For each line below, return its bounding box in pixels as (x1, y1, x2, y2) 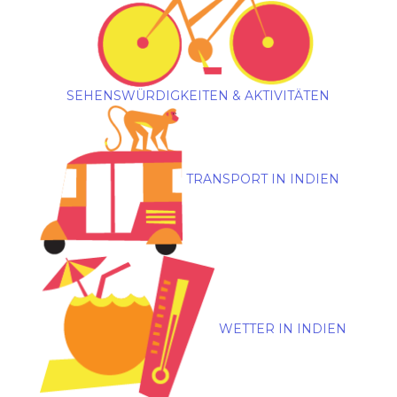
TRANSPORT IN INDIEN (185, 170, 339, 187)
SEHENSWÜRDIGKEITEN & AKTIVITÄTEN (66, 87, 331, 104)
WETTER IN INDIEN (218, 320, 346, 337)
